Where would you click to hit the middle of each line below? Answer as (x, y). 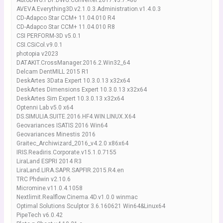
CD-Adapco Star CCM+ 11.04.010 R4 (65, 18)
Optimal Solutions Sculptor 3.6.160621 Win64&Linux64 (91, 206)
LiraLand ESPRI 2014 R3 (49, 161)
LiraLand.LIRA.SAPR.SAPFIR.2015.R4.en (70, 170)
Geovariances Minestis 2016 (56, 134)
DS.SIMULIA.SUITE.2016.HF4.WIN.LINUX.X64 (76, 116)
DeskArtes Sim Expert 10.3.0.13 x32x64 (70, 99)
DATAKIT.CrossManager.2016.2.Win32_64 (73, 63)
